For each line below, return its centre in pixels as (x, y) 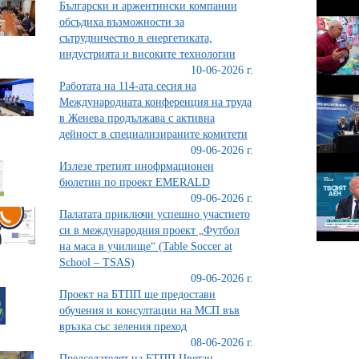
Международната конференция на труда (155, 102)
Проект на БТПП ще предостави (137, 294)
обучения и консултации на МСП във (149, 311)
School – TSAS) (97, 262)
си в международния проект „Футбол (149, 230)
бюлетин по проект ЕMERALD (134, 182)
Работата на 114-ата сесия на (127, 86)
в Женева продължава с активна (137, 118)
